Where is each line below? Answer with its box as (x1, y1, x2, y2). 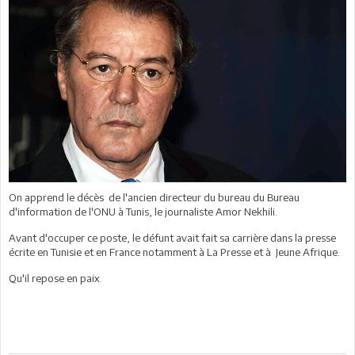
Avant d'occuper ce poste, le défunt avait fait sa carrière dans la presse (9, 231, 336, 244)
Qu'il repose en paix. (9, 271, 102, 284)
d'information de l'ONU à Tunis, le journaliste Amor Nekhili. (9, 204, 277, 218)
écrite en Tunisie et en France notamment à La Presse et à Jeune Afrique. (9, 245, 342, 258)
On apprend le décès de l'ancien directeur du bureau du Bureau (9, 190, 300, 204)
